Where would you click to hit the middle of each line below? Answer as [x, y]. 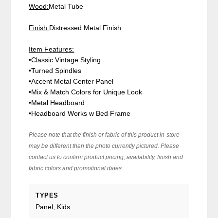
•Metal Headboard [57, 103]
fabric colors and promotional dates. [76, 169]
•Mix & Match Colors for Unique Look [86, 92]
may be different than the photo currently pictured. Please [104, 146]
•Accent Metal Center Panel [71, 82]
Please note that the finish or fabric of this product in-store [104, 135]
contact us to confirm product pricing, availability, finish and [106, 157]
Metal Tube [66, 7]
